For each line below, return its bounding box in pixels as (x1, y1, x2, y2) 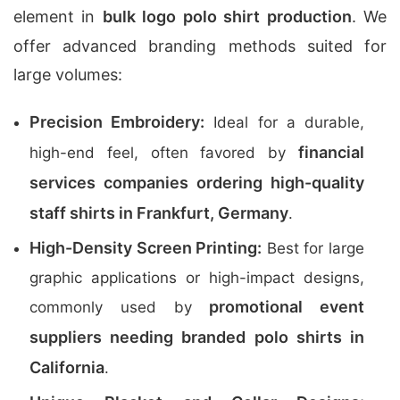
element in (13, 7, 103, 26)
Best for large (262, 239, 365, 257)
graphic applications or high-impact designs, (29, 269, 364, 287)
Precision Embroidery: (29, 112, 205, 131)
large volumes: (13, 65, 122, 84)
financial (298, 143, 364, 162)
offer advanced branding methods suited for (13, 37, 387, 55)
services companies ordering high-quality (29, 173, 364, 192)
